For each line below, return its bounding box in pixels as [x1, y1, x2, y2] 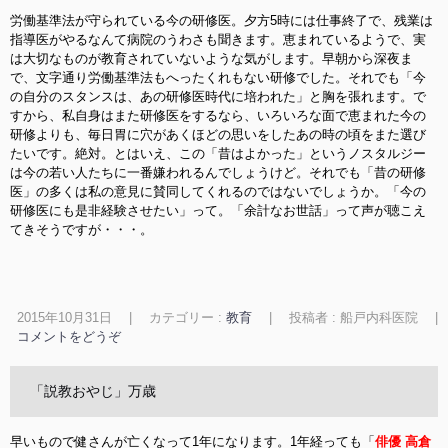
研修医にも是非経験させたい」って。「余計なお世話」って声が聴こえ [10, 203, 426, 218]
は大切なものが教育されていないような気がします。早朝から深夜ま [10, 51, 413, 66]
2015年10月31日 [16, 310, 112, 325]
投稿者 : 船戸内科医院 [288, 310, 422, 325]
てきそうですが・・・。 [10, 222, 153, 237]
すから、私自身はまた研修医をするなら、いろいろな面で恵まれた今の [10, 108, 426, 123]
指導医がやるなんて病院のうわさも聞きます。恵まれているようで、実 [10, 32, 426, 47]
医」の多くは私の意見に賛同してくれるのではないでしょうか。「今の [10, 184, 426, 199]
